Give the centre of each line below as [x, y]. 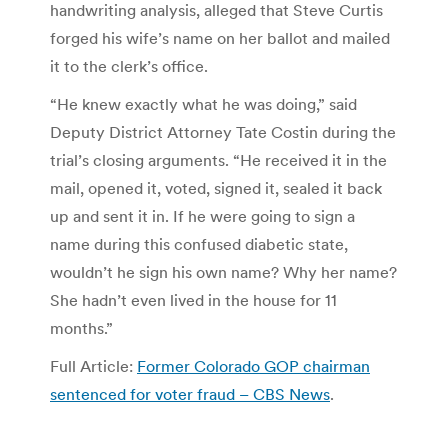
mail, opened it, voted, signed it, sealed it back [216, 187]
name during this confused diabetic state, [199, 243]
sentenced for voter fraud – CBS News [190, 393]
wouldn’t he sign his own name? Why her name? [223, 271]
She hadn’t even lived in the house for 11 [193, 299]
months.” [81, 327]
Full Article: [93, 365]
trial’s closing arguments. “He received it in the [218, 159]
